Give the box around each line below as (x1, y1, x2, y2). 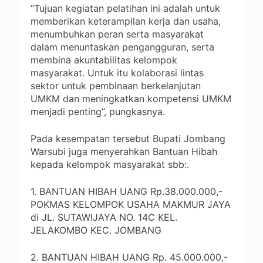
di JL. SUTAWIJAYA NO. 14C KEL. (31, 211, 177, 224)
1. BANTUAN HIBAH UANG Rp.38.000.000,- (31, 186, 222, 198)
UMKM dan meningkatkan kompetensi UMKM (31, 93, 231, 105)
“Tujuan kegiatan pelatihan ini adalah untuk (31, 2, 220, 15)
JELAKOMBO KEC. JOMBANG (31, 224, 161, 237)
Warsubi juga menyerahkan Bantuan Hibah (31, 146, 217, 158)
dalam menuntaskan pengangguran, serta (31, 41, 214, 53)
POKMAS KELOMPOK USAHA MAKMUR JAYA (31, 198, 231, 211)
